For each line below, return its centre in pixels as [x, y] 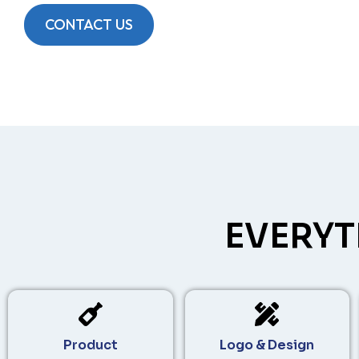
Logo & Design [267, 345]
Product [90, 345]
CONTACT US [89, 24]
